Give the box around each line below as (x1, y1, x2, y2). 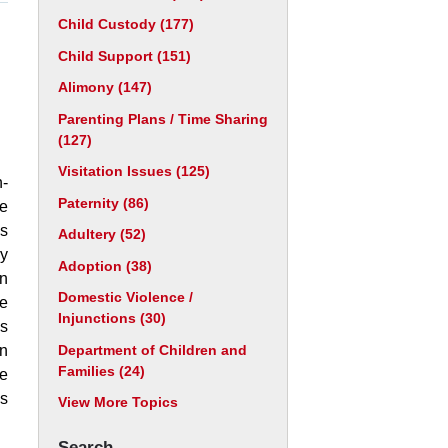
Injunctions (58, 310, 140, 326)
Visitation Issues (58, 163, 176, 179)
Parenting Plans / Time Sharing (58, 110, 268, 127)
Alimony (58, 79, 118, 95)
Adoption (58, 257, 126, 274)
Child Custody (58, 16, 160, 32)
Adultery (58, 226, 120, 242)
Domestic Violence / (58, 289, 193, 305)
